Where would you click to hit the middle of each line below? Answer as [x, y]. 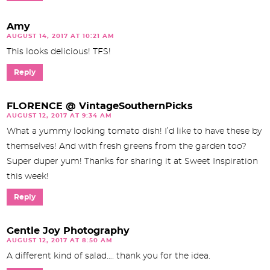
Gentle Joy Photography [68, 231]
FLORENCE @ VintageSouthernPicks [100, 106]
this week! [28, 176]
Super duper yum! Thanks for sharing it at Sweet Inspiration [132, 161]
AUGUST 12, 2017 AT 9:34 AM [59, 115]
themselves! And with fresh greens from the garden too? [127, 146]
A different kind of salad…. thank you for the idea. [108, 256]
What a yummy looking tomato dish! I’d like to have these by [134, 131]
